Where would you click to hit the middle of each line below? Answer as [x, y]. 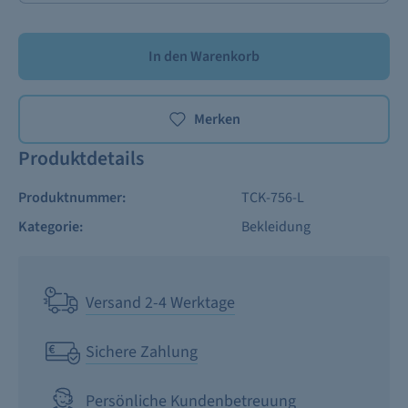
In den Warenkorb [204, 56]
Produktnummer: [72, 198]
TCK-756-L [273, 198]
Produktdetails [81, 159]
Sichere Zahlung [142, 352]
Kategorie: [51, 227]
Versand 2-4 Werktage [160, 302]
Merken [217, 119]
